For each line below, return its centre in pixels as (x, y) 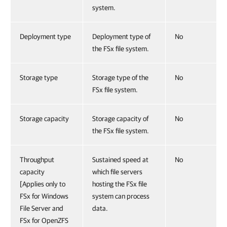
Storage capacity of (120, 119)
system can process (121, 196)
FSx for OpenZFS (44, 220)
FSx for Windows (44, 196)
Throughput (37, 160)
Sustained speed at (120, 160)
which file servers (117, 172)
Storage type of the (120, 78)
